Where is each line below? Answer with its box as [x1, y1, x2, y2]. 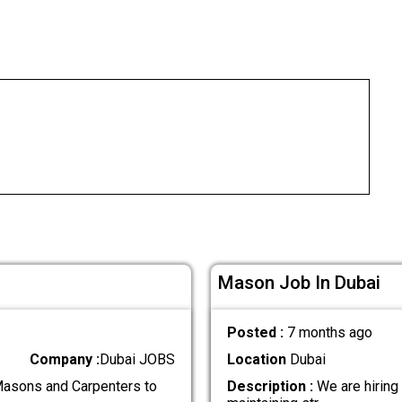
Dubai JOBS [100, 350, 176, 368]
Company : [30, 350, 100, 368]
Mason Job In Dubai [218, 272, 381, 294]
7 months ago [286, 323, 372, 341]
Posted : [226, 323, 287, 341]
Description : [226, 378, 313, 396]
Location [226, 350, 286, 368]
